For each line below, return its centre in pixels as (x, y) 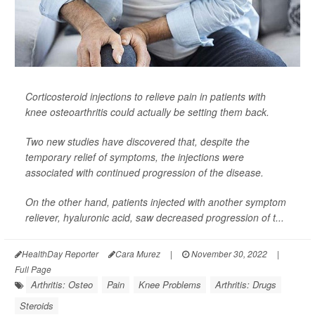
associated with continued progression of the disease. (144, 172)
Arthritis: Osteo (62, 284)
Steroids (37, 306)
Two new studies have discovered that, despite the (137, 141)
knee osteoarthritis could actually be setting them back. (147, 112)
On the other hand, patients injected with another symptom (156, 202)
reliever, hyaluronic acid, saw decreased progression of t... (155, 217)
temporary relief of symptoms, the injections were (135, 157)
